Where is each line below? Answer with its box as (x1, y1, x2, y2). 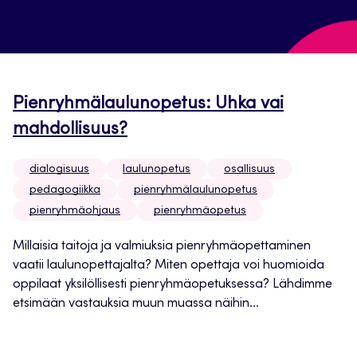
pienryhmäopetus (154, 206, 246, 218)
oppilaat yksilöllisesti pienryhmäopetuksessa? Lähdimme (13, 278, 332, 292)
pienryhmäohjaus (29, 206, 120, 218)
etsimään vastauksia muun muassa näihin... (13, 297, 259, 311)
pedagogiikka (29, 185, 100, 197)
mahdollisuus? (13, 121, 127, 139)
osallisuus (224, 164, 275, 176)
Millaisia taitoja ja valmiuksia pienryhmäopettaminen (13, 240, 311, 253)
